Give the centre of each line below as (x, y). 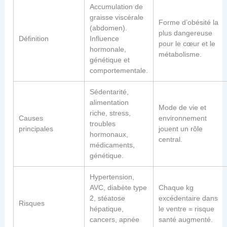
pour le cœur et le (187, 44)
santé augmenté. (186, 220)
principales (36, 129)
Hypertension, (112, 177)
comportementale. (119, 71)
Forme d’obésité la (189, 23)
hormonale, (108, 49)
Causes (31, 118)
